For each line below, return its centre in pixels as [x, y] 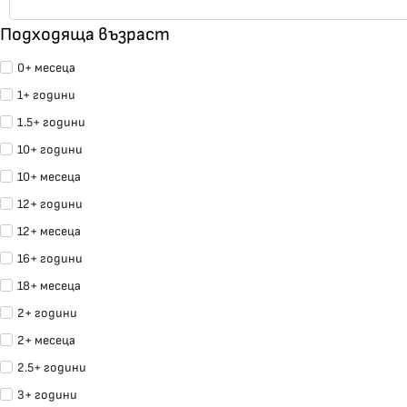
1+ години [46, 95]
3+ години [47, 395]
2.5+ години [52, 368]
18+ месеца [49, 286]
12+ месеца [49, 232]
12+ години [50, 204]
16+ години [50, 259]
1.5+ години [51, 123]
